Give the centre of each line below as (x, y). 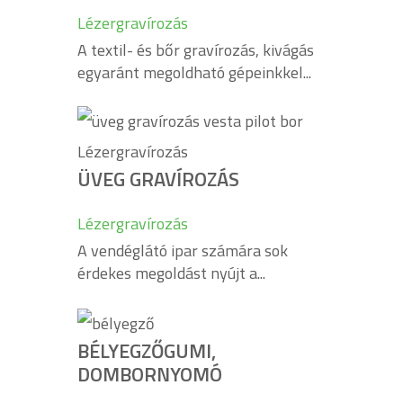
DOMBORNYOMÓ (150, 374)
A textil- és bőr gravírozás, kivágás (196, 50)
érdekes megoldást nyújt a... (171, 273)
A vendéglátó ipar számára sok (183, 251)
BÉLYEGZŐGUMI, (147, 350)
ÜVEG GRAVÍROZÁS (158, 179)
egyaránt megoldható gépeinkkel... (194, 72)
